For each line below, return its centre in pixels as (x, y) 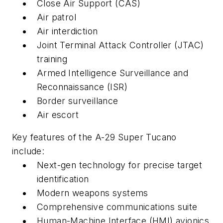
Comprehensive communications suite (117, 207)
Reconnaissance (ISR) (82, 87)
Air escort (58, 114)
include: (28, 151)
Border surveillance (78, 101)
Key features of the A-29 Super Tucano (94, 137)
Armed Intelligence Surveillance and (112, 73)
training (52, 59)
